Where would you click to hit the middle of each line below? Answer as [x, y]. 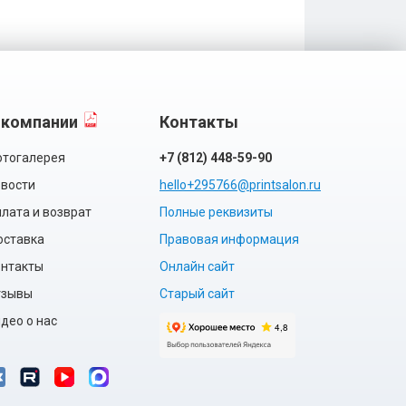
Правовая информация [229, 239]
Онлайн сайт [197, 266]
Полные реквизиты [216, 212]
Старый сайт [197, 294]
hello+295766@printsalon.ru [240, 185]
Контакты [199, 122]
